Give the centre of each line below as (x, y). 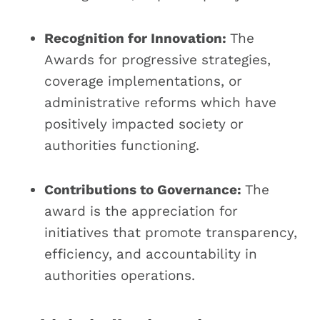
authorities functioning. (122, 145)
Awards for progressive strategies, (157, 59)
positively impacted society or (144, 124)
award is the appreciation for (141, 211)
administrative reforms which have (160, 102)
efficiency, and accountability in (151, 254)
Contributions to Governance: (143, 189)
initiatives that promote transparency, (171, 232)
